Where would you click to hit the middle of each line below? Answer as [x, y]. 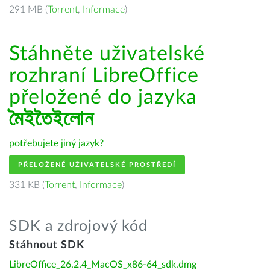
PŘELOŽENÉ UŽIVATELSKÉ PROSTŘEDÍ [97, 165]
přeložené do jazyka [103, 98]
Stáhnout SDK [47, 245]
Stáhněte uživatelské [107, 54]
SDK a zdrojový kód [78, 226]
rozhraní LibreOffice [104, 76]
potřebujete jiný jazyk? [56, 143]
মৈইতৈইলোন [52, 119]
